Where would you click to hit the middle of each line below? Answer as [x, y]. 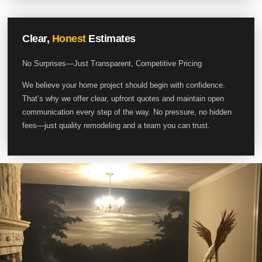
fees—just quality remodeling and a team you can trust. [116, 125]
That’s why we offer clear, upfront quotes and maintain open [123, 98]
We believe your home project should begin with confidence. [124, 85]
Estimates [111, 38]
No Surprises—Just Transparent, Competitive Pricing [112, 63]
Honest [69, 38]
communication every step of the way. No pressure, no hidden [127, 112]
